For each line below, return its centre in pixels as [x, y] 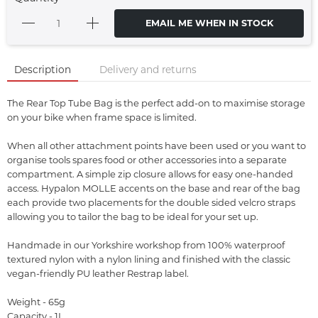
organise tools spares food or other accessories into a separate [147, 159]
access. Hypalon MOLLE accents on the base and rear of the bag [154, 188]
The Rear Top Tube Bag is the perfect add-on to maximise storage [156, 103]
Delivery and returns [148, 69]
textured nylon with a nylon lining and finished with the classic [149, 259]
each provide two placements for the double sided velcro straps [151, 202]
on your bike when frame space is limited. [102, 117]
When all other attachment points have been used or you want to [157, 145]
